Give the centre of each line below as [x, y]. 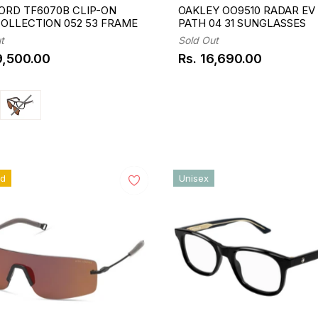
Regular [201, 65]
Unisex [193, 178]
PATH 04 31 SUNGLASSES [242, 23]
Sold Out [198, 40]
